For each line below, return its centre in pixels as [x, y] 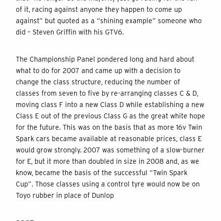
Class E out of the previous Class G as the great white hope [110, 116]
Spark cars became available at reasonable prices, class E [109, 138]
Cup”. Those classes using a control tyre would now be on [108, 184]
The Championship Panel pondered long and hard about [105, 59]
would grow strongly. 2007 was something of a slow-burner [110, 150]
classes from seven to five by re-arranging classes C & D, [107, 93]
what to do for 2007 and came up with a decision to [98, 70]
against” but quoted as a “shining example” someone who [109, 20]
